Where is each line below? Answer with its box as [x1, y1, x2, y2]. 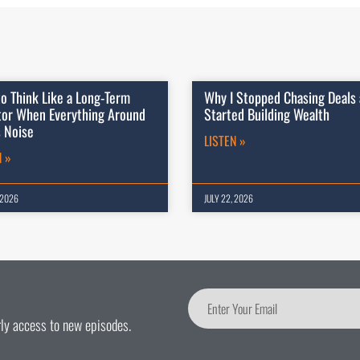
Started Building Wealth [204, 103, 329, 125]
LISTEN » [204, 130, 246, 150]
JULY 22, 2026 [204, 190, 253, 205]
